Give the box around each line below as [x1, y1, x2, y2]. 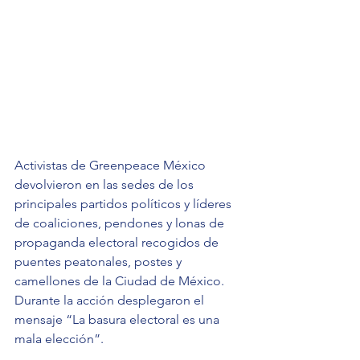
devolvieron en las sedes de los [14, 177, 197, 193]
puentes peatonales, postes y [14, 254, 185, 270]
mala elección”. [14, 331, 107, 347]
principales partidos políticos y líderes [14, 196, 235, 212]
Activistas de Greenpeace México [14, 157, 209, 174]
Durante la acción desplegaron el [14, 292, 207, 309]
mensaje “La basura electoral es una [14, 312, 223, 328]
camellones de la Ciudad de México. [14, 273, 227, 289]
